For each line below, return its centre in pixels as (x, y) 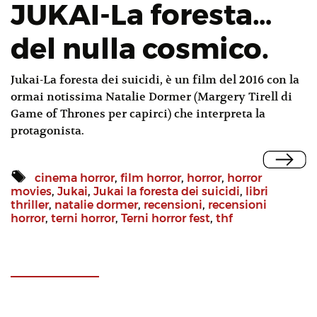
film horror (151, 178)
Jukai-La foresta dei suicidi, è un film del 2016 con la (155, 80)
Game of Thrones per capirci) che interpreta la (138, 114)
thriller (30, 205)
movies (31, 192)
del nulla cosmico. (140, 49)
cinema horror (75, 178)
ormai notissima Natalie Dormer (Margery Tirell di (151, 97)
